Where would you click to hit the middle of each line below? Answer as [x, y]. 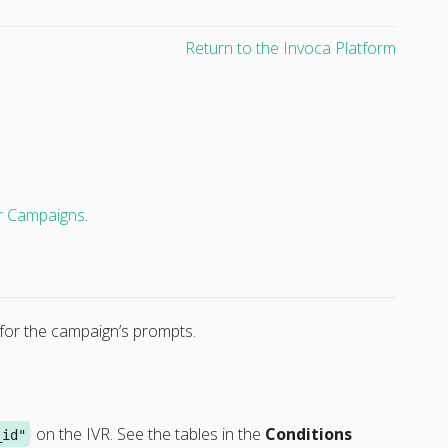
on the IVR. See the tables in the [148, 433]
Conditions [308, 433]
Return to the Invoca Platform [291, 47]
